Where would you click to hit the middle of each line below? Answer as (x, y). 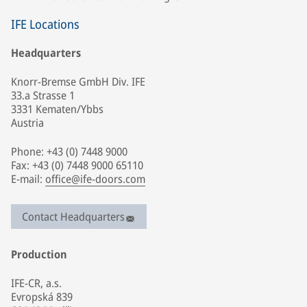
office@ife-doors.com (95, 179)
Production (39, 254)
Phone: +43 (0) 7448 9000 (69, 151)
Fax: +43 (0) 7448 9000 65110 (77, 165)
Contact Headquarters (73, 217)
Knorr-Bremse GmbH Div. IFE (78, 82)
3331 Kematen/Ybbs (57, 109)
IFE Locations (45, 24)
